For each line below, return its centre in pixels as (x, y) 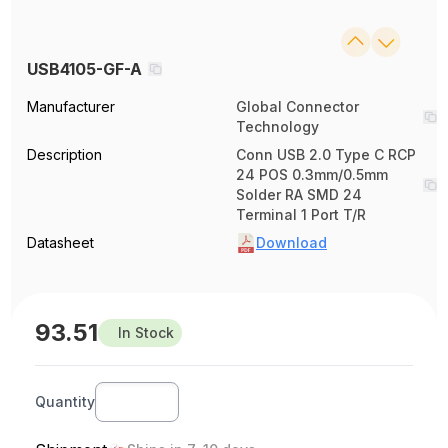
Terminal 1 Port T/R (301, 214)
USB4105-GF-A (85, 69)
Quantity (65, 401)
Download (291, 242)
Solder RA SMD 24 (299, 194)
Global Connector (297, 106)
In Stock (146, 332)
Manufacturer (71, 106)
